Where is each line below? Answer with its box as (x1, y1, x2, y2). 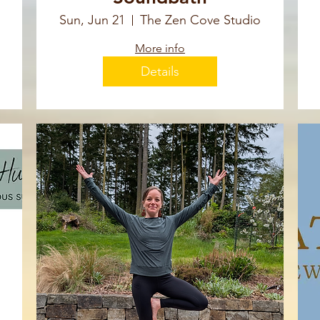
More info (135, 41, 185, 56)
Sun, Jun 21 (59, 12, 125, 29)
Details (141, 63, 179, 79)
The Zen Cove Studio (140, 12, 261, 29)
